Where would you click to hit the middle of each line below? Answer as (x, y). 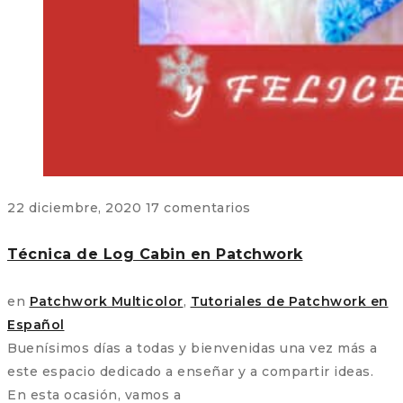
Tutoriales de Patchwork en (289, 301)
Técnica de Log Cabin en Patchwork (155, 254)
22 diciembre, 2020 (76, 208)
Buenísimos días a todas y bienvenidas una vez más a (193, 348)
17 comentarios (198, 208)
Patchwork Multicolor (106, 301)
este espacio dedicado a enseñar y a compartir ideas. (190, 371)
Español (36, 324)
